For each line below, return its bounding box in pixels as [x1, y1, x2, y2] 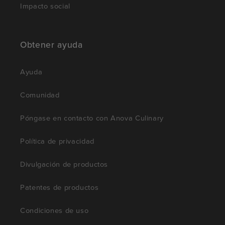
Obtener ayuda [20, 38, 83, 51]
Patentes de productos [20, 182, 99, 193]
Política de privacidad [20, 136, 94, 147]
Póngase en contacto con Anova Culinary [20, 113, 164, 124]
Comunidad [20, 89, 60, 101]
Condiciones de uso [20, 205, 89, 216]
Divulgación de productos [20, 159, 108, 170]
